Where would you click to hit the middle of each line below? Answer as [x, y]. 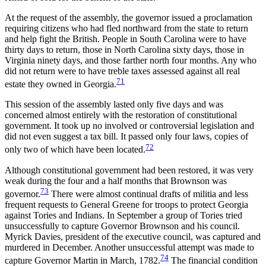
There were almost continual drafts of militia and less [148, 194]
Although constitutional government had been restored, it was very [129, 170]
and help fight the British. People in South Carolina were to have [126, 39]
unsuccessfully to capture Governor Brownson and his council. [122, 226]
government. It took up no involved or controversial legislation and [129, 126]
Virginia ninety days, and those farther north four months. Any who [131, 61]
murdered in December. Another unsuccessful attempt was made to [129, 248]
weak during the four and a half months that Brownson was [116, 180]
